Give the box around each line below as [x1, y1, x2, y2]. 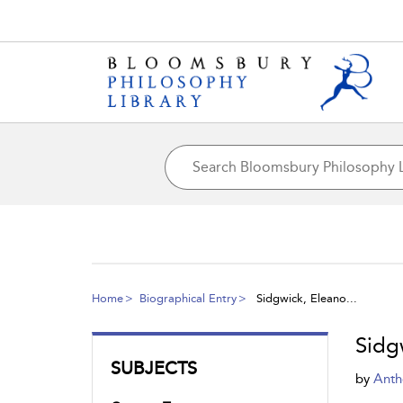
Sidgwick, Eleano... [253, 291, 357, 305]
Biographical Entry [139, 291, 237, 305]
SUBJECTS [111, 356, 197, 379]
